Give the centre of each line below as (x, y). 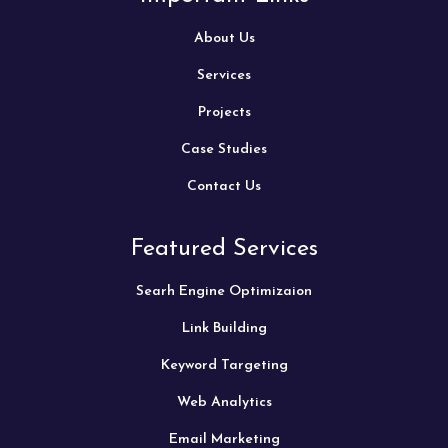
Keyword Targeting (224, 365)
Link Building (224, 328)
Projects (224, 112)
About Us (224, 38)
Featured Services (224, 248)
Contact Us (224, 186)
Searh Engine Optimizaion (224, 291)
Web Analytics (224, 402)
